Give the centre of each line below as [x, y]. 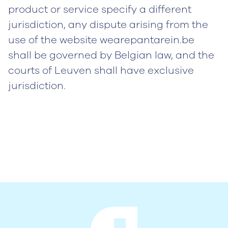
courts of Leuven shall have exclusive [101, 70]
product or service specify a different [100, 9]
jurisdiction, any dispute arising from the [108, 25]
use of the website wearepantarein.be [101, 40]
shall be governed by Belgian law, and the [111, 55]
